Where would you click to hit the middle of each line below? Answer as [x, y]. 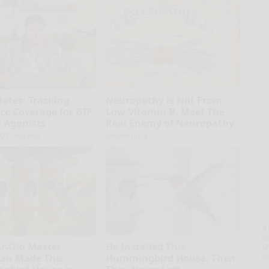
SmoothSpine [126, 135]
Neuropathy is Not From [164, 100]
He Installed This [145, 246]
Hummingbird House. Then [170, 258]
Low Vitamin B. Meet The [165, 111]
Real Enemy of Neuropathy [170, 123]
